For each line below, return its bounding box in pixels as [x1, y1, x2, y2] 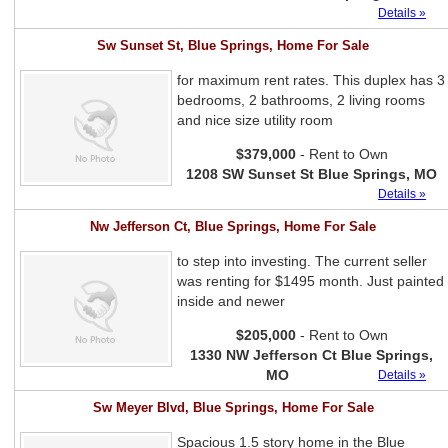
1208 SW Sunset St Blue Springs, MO [186, 166, 438, 182]
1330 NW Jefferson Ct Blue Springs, [190, 347, 434, 363]
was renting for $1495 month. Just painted [177, 273, 445, 289]
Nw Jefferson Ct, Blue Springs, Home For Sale [90, 219, 377, 234]
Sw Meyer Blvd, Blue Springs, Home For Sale [92, 400, 374, 415]
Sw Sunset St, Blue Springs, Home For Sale [97, 38, 370, 53]
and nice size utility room [177, 112, 334, 128]
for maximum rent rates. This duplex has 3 [177, 72, 446, 88]
